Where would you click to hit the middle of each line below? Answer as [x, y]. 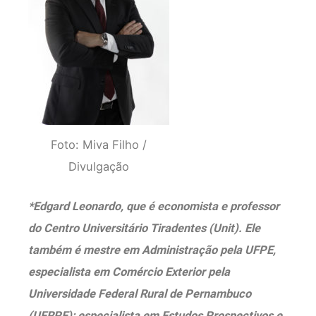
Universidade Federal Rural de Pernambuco [140, 293]
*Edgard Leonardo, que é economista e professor [154, 206]
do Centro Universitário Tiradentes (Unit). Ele [144, 228]
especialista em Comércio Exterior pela [129, 272]
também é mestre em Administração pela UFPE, [152, 250]
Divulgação [99, 167]
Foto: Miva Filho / [99, 145]
